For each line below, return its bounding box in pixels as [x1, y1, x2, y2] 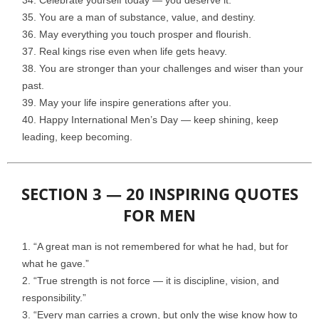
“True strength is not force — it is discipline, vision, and [33, 275, 279, 287]
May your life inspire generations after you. [39, 97, 231, 109]
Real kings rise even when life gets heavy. [39, 46, 227, 58]
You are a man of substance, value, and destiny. [39, 11, 256, 23]
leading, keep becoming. [22, 131, 132, 143]
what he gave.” [22, 258, 89, 270]
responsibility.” [22, 292, 86, 304]
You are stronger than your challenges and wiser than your [39, 63, 303, 75]
